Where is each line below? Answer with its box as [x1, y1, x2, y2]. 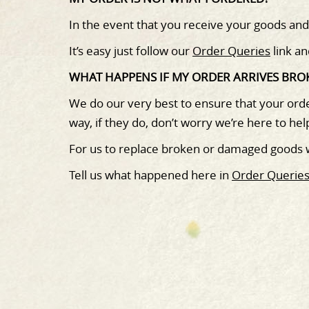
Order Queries [192, 43, 270, 59]
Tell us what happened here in [69, 167, 232, 183]
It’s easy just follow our [69, 43, 192, 59]
